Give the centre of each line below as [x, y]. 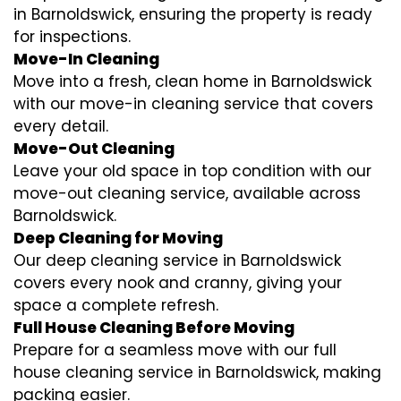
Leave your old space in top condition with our [192, 171]
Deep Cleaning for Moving [118, 239]
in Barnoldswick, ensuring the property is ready [193, 15]
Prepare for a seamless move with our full [175, 350]
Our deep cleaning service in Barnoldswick [177, 261]
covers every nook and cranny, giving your [178, 283]
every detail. [61, 127]
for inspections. [72, 37]
